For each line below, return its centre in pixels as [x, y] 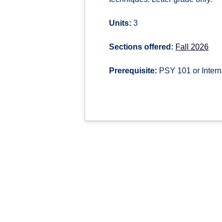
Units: [120, 23]
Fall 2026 [192, 47]
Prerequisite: [133, 71]
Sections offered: [141, 47]
